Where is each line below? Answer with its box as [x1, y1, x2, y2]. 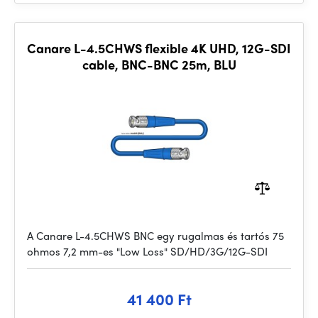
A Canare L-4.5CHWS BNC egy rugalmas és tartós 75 [27, 228, 284, 243]
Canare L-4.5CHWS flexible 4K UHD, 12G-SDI [27, 39, 291, 57]
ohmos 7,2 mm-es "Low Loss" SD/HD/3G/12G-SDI [27, 243, 268, 259]
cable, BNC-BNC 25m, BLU [82, 55, 236, 73]
